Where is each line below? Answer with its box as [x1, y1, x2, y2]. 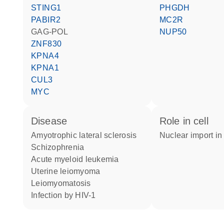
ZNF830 [36, 39, 62, 48]
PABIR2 [36, 15, 61, 24]
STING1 [36, 3, 61, 12]
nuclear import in [165, 131, 222, 139]
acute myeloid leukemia [36, 155, 119, 163]
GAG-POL [37, 27, 68, 36]
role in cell [166, 115, 208, 126]
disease [38, 115, 67, 126]
